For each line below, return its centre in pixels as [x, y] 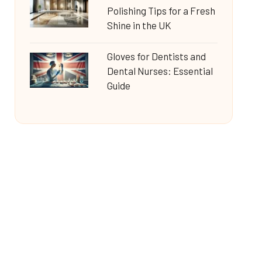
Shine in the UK [139, 25]
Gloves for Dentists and [156, 56]
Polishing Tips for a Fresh [161, 11]
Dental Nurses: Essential [160, 71]
